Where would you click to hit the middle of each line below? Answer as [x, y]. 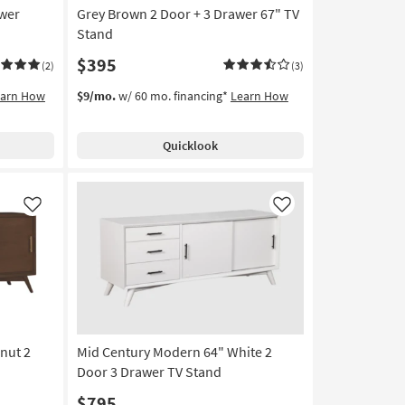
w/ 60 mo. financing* [173, 95]
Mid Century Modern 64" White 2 [174, 351]
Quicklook [190, 145]
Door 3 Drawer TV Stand [149, 371]
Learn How [259, 95]
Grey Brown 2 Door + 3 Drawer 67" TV [188, 13]
